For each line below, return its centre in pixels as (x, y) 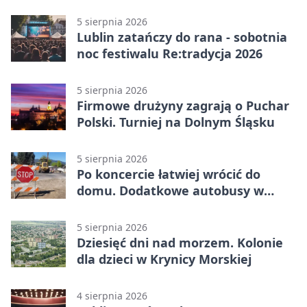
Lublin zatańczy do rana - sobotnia (182, 37)
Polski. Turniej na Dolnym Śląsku (176, 122)
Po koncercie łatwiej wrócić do (169, 174)
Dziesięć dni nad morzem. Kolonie (180, 243)
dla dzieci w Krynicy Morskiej (164, 259)
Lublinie (101, 207)
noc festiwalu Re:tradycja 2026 (170, 54)
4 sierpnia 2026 (112, 296)
